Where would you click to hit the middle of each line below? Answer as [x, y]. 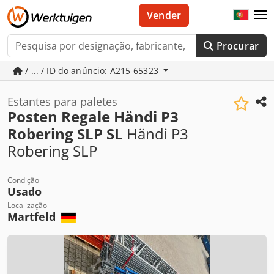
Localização [27, 205]
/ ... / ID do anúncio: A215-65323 [92, 71]
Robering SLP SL [65, 134]
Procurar [237, 46]
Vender [164, 15]
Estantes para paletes [62, 102]
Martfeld [33, 217]
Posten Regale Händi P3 [93, 117]
